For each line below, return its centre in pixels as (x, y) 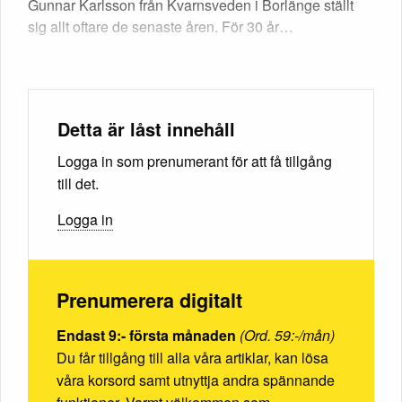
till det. (78, 183)
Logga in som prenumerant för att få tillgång (195, 161)
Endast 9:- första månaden (146, 336)
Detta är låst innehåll (146, 128)
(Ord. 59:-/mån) (287, 336)
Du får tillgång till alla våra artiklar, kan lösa (192, 358)
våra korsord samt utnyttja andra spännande (196, 380)
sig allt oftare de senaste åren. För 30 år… (161, 26)
